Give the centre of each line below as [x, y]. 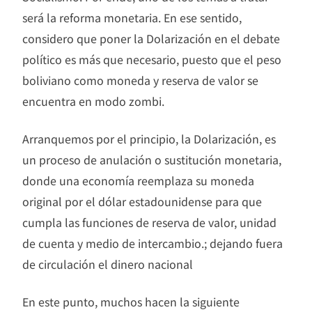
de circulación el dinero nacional [108, 264]
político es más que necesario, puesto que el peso [152, 59]
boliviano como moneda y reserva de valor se [140, 80]
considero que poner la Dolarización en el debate [151, 38]
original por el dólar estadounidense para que [142, 201]
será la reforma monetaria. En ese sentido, [132, 17]
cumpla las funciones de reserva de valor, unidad [149, 222]
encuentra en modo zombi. [93, 101]
